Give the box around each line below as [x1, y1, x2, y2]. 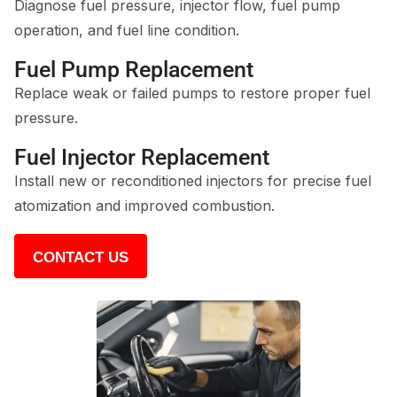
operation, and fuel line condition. [14, 21, 239, 39]
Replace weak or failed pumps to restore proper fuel [14, 84, 370, 102]
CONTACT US [33, 249, 128, 266]
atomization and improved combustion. [14, 197, 275, 214]
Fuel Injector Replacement [14, 144, 269, 170]
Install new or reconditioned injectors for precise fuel [14, 172, 371, 190]
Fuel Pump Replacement [14, 57, 253, 82]
